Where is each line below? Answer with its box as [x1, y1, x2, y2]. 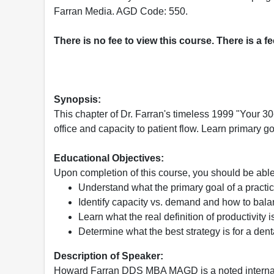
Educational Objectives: [54, 153, 164, 164]
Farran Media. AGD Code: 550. [54, 6, 188, 17]
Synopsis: [54, 94, 101, 105]
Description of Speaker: [54, 251, 163, 262]
